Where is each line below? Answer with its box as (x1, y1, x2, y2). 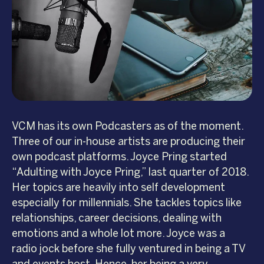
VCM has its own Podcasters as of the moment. (12, 119, 243, 133)
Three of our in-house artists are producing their (12, 134, 245, 148)
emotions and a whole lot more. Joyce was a (12, 226, 225, 240)
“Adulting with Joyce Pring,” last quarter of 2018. (12, 165, 249, 179)
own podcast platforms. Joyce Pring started (12, 150, 227, 163)
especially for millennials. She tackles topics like (12, 196, 242, 209)
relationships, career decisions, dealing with (12, 211, 222, 225)
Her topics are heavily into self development (12, 180, 225, 194)
